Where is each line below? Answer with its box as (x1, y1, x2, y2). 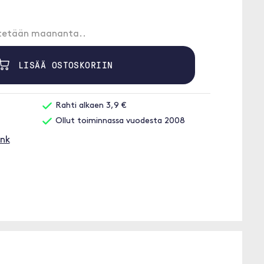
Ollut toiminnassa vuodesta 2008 (53, 117, 185, 126)
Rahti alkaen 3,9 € (53, 101, 126, 110)
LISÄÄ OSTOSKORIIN (12, 58, 113, 71)
